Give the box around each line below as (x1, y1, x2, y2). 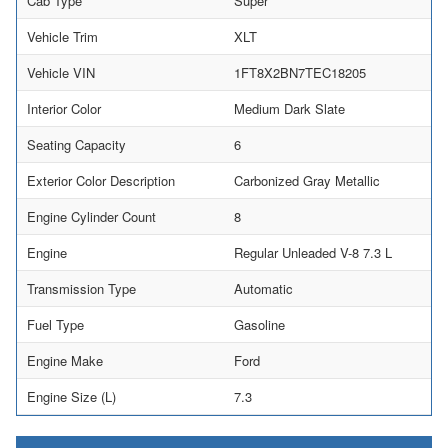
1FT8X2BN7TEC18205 (234, 62, 366, 82)
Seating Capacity (27, 134, 126, 154)
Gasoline (234, 314, 285, 334)
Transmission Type (27, 278, 136, 298)
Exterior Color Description (27, 170, 175, 190)
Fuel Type (27, 314, 84, 334)
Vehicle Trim (27, 26, 98, 46)
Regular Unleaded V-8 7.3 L (234, 242, 392, 262)
